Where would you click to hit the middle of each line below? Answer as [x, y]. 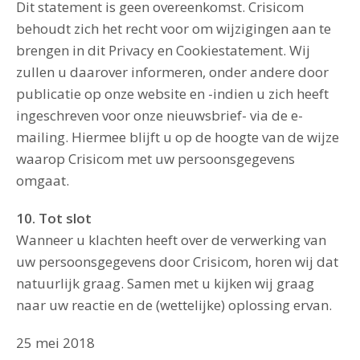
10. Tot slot [54, 218]
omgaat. [43, 180]
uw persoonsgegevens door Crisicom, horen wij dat [177, 262]
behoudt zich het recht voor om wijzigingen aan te [174, 29]
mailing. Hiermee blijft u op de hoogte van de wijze [178, 137]
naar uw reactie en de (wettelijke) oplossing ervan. [174, 305]
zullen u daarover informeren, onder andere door [172, 72]
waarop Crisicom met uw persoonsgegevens [155, 159]
